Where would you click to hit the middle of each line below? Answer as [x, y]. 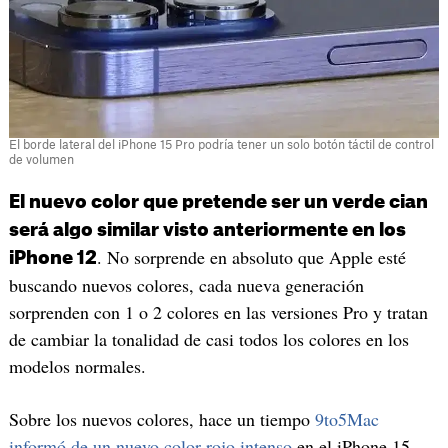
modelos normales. [77, 365]
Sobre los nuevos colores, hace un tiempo [161, 419]
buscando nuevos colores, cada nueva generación [186, 284]
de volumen [41, 159]
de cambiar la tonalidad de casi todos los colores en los [208, 338]
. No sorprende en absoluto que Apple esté [251, 256]
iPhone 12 [52, 257]
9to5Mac [346, 419]
